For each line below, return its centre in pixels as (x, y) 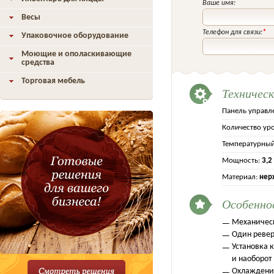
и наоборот (252, 259)
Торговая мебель (53, 81)
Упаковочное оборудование (75, 36)
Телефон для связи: (232, 32)
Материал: (240, 177)
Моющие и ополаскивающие (76, 54)
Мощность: (241, 161)
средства (38, 63)
